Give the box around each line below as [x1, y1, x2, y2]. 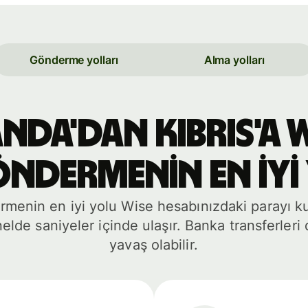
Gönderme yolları [30, 52, 118, 67]
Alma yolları [203, 52, 265, 67]
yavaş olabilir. [109, 236, 198, 254]
